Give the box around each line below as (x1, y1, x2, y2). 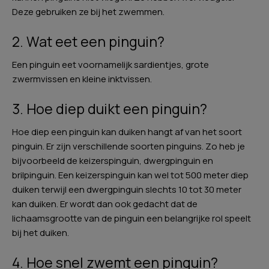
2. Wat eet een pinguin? (12, 32, 165, 51)
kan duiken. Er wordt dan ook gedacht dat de (12, 198, 198, 210)
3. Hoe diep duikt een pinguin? (12, 99, 207, 118)
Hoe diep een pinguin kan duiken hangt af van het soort (12, 125, 242, 138)
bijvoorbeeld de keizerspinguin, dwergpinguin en (12, 154, 213, 167)
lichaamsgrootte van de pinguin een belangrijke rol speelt (12, 212, 251, 225)
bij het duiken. (12, 226, 69, 239)
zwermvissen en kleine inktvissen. (12, 73, 152, 85)
